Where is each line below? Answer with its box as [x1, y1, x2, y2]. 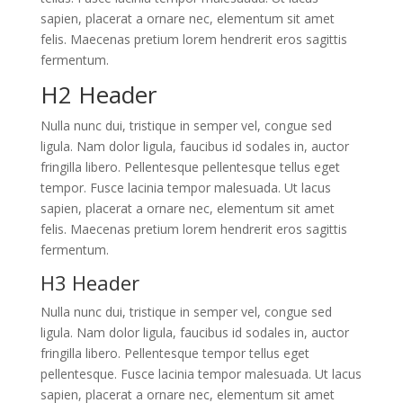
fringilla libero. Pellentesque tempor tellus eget [40, 345, 309, 362]
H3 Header [40, 269, 139, 296]
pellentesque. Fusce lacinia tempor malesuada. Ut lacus [40, 365, 362, 382]
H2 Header [40, 78, 157, 111]
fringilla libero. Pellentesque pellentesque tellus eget [40, 158, 340, 175]
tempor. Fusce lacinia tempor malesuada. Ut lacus [40, 179, 331, 196]
